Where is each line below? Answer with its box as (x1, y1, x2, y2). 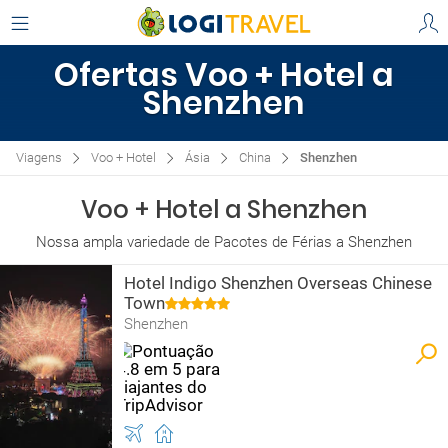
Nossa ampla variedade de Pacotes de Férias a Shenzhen (36, 233, 412, 251)
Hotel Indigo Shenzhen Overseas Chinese (124, 273, 432, 293)
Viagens (16, 150, 62, 165)
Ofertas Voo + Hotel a (54, 52, 394, 97)
